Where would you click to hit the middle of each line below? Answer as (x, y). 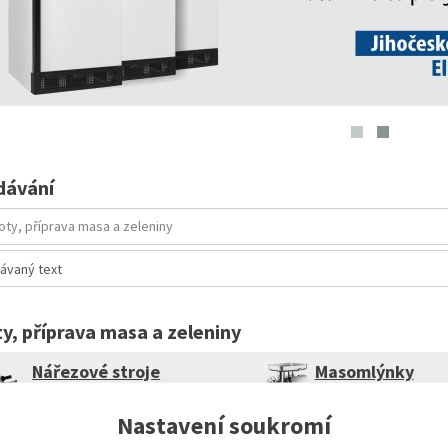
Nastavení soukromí (224, 424)
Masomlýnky (364, 371)
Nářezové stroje (96, 371)
